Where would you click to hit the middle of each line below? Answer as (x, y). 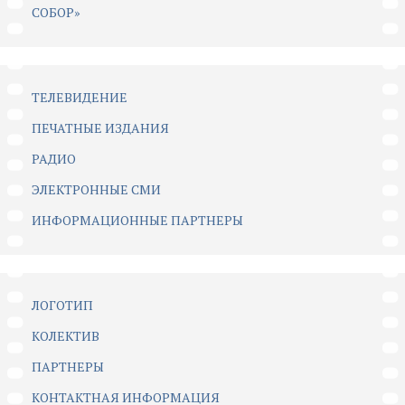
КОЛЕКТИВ (66, 336)
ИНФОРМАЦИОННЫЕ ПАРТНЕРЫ (137, 221)
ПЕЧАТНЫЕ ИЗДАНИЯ (100, 128)
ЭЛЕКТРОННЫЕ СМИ (96, 190)
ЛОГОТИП (62, 306)
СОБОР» (56, 13)
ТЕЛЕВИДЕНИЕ (80, 98)
